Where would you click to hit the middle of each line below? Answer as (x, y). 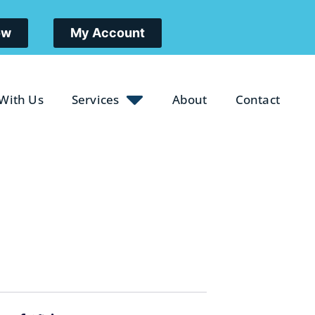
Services (95, 99)
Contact (257, 99)
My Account (107, 33)
